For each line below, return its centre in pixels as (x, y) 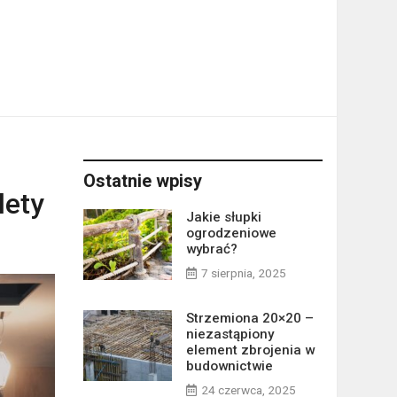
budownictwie (229, 366)
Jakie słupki (223, 217)
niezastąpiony (230, 334)
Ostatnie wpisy (142, 181)
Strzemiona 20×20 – (249, 318)
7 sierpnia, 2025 (243, 273)
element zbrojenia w (250, 350)
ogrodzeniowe (231, 233)
